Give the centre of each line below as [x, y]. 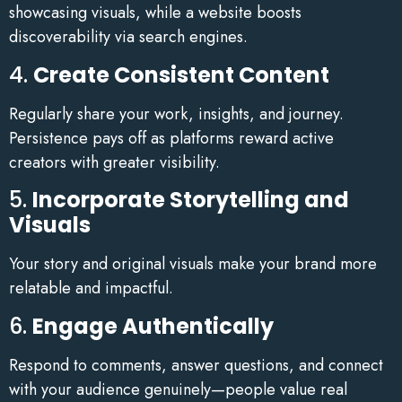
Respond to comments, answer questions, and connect [196, 365]
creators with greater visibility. [114, 162]
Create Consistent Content [181, 74]
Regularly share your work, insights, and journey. [176, 114]
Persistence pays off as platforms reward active [171, 138]
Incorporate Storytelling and [191, 200]
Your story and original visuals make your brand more [193, 264]
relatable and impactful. [91, 288]
